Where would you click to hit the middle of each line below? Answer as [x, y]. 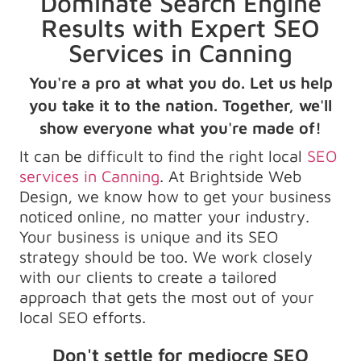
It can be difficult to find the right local [163, 156]
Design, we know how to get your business [175, 197]
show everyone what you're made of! [180, 128]
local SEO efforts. [85, 317]
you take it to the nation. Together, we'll [180, 106]
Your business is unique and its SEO [149, 237]
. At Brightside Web [230, 176]
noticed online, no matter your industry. [164, 217]
